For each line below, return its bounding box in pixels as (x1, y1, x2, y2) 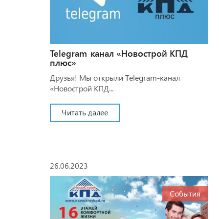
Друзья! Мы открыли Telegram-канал (50, 72, 180, 83)
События (169, 188, 200, 198)
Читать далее (62, 107, 108, 117)
